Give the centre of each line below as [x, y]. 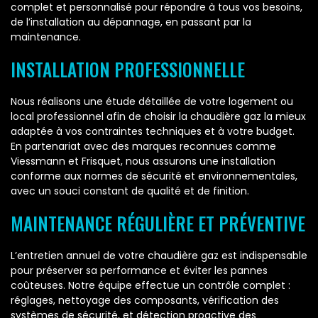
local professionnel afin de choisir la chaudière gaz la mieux [158, 117]
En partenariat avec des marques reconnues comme [143, 147]
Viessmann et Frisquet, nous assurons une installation [143, 161]
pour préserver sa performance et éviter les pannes [139, 271]
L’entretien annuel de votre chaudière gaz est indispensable [159, 256]
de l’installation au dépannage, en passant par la [131, 22]
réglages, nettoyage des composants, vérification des [145, 301]
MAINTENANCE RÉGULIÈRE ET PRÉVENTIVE [158, 224]
